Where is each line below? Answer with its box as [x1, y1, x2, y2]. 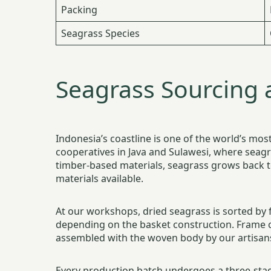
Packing [61, 3, 97, 17]
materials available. [56, 172, 143, 186]
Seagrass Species [61, 27, 140, 41]
